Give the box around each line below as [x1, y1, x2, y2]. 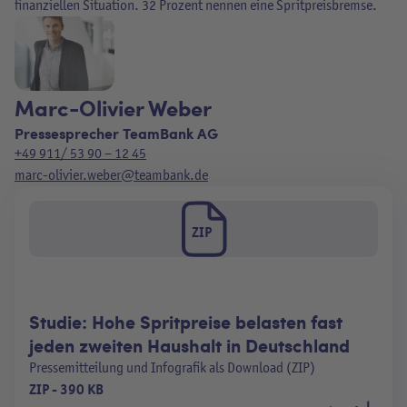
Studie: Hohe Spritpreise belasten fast [29, 309, 342, 335]
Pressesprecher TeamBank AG [15, 123, 218, 144]
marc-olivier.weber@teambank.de [15, 166, 208, 184]
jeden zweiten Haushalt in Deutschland [29, 333, 350, 359]
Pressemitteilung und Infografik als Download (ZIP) [29, 359, 315, 377]
